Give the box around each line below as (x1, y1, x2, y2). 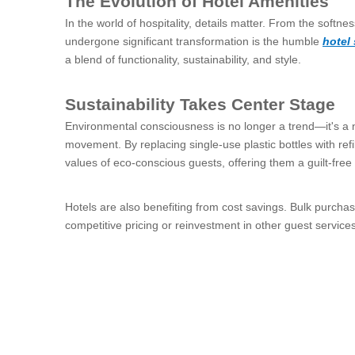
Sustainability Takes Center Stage (65, 95, 335, 113)
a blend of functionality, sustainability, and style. (65, 53, 301, 66)
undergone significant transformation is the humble (65, 35, 323, 48)
